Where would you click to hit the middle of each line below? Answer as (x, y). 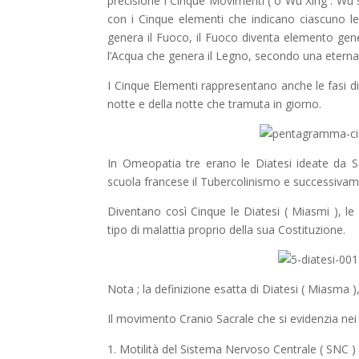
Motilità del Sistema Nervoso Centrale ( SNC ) (238, 349)
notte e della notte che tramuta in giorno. (215, 103)
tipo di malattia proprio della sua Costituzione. (227, 229)
